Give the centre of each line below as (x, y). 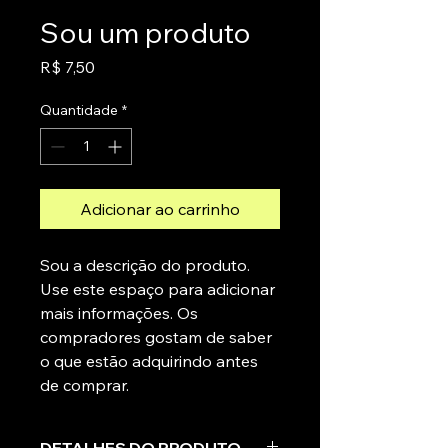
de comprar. (84, 385)
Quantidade (79, 110)
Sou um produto (145, 32)
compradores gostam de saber (156, 337)
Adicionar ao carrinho (160, 209)
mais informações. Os (119, 313)
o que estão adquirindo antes (149, 361)
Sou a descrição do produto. (145, 265)
